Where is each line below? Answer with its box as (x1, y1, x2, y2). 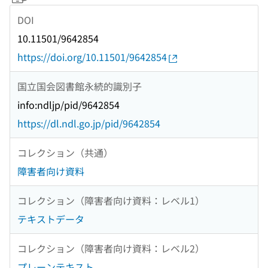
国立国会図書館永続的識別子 (17, 78, 142, 93)
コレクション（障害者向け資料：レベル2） (17, 240, 205, 255)
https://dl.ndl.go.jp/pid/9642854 (17, 116, 160, 131)
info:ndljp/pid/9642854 (17, 98, 120, 112)
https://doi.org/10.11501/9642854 (17, 50, 167, 65)
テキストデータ (17, 212, 84, 227)
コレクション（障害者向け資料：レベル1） (17, 193, 205, 208)
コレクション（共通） (17, 145, 113, 160)
